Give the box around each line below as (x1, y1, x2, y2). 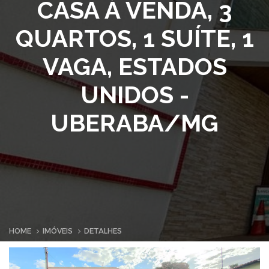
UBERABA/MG (50, 109, 219, 137)
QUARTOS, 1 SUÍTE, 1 (15, 24, 254, 52)
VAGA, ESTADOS (42, 52, 227, 80)
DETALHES (84, 226, 122, 236)
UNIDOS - (80, 80, 189, 109)
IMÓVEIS (43, 226, 73, 236)
